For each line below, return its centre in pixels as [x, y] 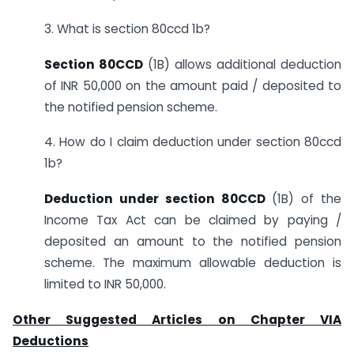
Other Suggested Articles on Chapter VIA [177, 320]
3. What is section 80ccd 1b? [127, 28]
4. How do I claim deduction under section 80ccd [193, 142]
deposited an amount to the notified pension [193, 242]
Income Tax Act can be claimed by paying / [193, 220]
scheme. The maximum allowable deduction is [193, 263]
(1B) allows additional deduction [242, 64]
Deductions [51, 341]
